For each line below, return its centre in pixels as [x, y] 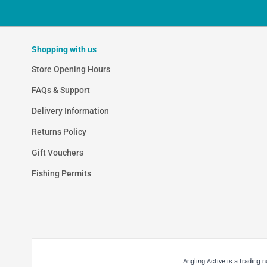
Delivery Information [70, 111]
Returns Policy [59, 132]
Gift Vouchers [58, 153]
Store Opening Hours [71, 69]
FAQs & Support [61, 90]
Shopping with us [64, 50]
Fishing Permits [61, 174]
